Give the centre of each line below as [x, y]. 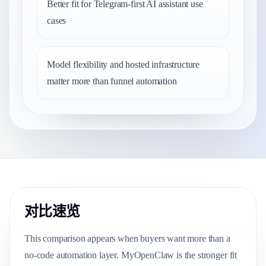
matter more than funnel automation [112, 81]
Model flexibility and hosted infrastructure [123, 64]
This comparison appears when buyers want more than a [127, 238]
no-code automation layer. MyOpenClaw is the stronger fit [131, 255]
